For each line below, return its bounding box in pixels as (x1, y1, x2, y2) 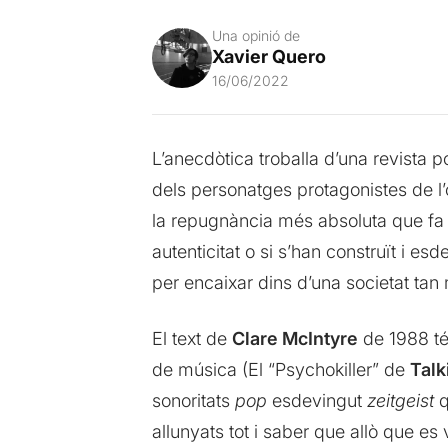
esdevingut (266, 389, 367, 411)
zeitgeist (366, 389, 434, 411)
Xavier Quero (211, 45, 326, 67)
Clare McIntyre (231, 327, 358, 349)
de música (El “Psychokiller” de (151, 358, 410, 380)
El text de (151, 327, 232, 349)
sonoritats (151, 389, 235, 411)
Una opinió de (211, 26, 300, 44)
